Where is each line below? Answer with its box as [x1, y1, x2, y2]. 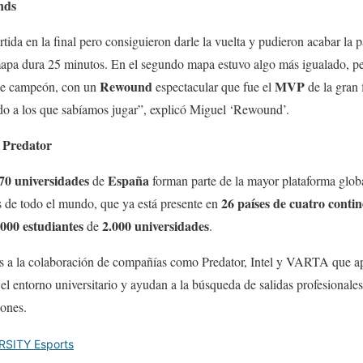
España [108, 171, 152, 190]
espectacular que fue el [156, 78, 275, 96]
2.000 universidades [102, 216, 209, 236]
